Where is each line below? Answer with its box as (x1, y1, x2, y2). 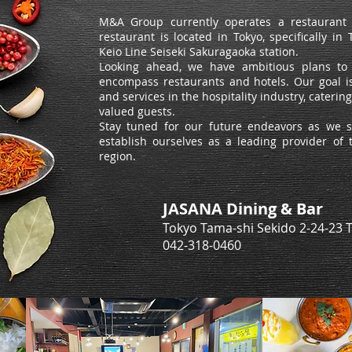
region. (99, 148, 136, 163)
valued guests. (99, 104, 175, 119)
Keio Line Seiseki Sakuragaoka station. (99, 44, 299, 59)
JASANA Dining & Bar (163, 198, 323, 219)
